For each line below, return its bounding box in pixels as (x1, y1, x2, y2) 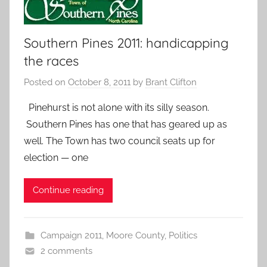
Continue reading (33, 185, 104, 196)
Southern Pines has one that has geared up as (24, 118, 227, 130)
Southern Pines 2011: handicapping (24, 35, 229, 52)
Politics (168, 229, 197, 241)
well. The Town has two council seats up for (24, 135, 215, 147)
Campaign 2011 (40, 229, 102, 241)
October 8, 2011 (68, 76, 131, 88)
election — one (24, 151, 88, 163)
